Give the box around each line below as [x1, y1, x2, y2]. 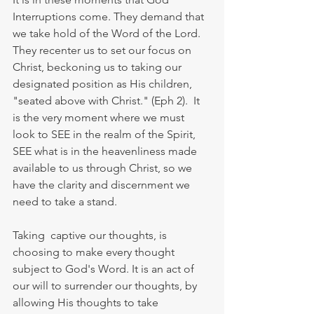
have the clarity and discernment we [13, 177, 193, 191]
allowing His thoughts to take [13, 295, 161, 309]
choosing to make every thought [13, 245, 177, 259]
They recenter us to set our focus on [13, 43, 194, 57]
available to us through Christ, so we [13, 161, 195, 175]
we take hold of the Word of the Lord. [13, 26, 206, 40]
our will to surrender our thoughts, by [13, 278, 200, 292]
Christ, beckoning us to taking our [13, 60, 184, 74]
